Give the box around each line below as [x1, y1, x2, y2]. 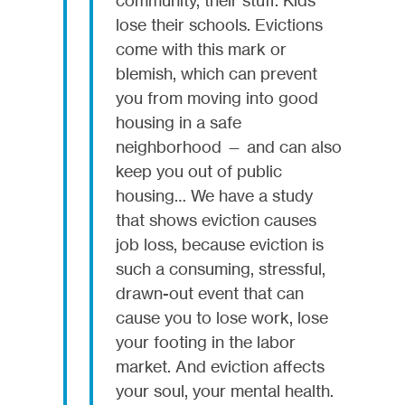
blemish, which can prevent [116, 62, 317, 83]
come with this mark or [116, 38, 287, 59]
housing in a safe [116, 111, 241, 132]
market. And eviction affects [116, 355, 325, 376]
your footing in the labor [116, 331, 296, 352]
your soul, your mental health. [116, 380, 334, 400]
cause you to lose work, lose [116, 306, 328, 327]
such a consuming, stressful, [116, 258, 325, 278]
